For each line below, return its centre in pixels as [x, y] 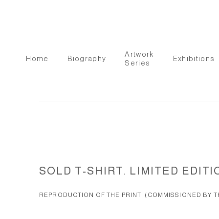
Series [138, 63]
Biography [87, 59]
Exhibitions [194, 59]
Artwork [140, 54]
